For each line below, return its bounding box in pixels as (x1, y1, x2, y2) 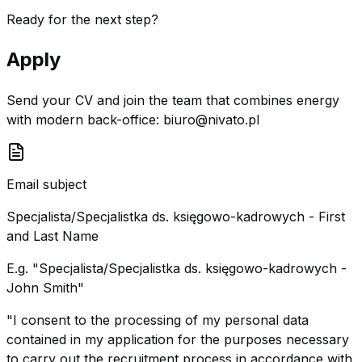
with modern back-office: (6, 111, 159, 128)
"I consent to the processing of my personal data (6, 311, 309, 328)
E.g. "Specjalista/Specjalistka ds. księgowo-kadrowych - (6, 259, 347, 276)
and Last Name (6, 227, 99, 244)
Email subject (6, 175, 86, 192)
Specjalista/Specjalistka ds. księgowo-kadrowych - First (6, 208, 345, 225)
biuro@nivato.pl (163, 111, 259, 128)
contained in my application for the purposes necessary (6, 330, 349, 347)
